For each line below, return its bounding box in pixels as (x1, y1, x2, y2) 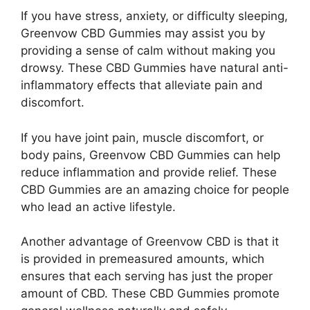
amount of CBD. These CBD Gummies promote (21, 286, 280, 300)
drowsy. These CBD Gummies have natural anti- (21, 61, 289, 75)
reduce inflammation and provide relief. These (21, 165, 277, 179)
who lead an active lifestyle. (21, 199, 176, 214)
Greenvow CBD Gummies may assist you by (21, 26, 265, 40)
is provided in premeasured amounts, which (21, 252, 264, 266)
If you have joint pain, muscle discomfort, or (21, 130, 264, 145)
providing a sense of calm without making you (21, 44, 275, 57)
